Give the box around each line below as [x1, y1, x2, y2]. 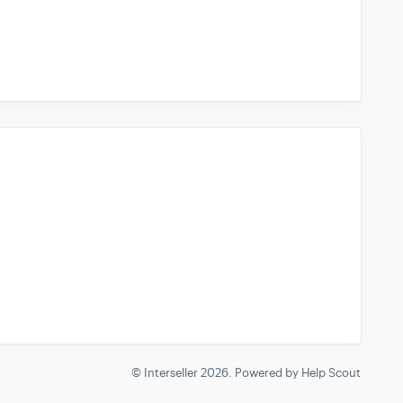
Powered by [235, 364, 301, 381]
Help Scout [301, 364, 361, 381]
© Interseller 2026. [131, 364, 235, 381]
